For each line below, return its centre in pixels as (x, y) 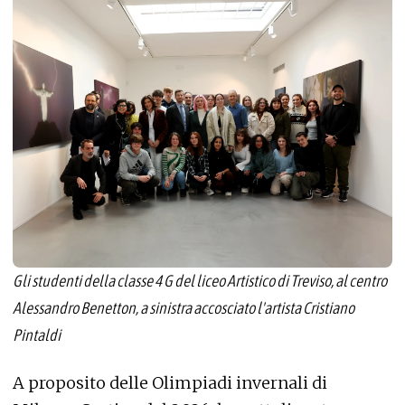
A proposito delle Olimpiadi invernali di (170, 382)
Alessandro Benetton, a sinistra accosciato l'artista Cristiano (184, 308)
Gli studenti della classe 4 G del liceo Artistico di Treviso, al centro (200, 281)
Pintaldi (37, 335)
